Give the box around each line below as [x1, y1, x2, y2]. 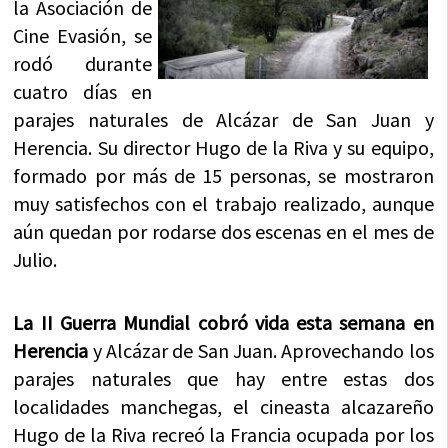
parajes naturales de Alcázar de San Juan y [13, 106, 434, 132]
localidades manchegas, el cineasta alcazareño [13, 393, 434, 419]
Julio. [13, 246, 58, 272]
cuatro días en [13, 78, 152, 104]
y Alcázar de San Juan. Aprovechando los [88, 337, 434, 363]
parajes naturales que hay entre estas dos [13, 365, 434, 391]
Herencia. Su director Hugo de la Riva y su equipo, [13, 134, 434, 160]
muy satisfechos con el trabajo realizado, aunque [13, 190, 434, 216]
